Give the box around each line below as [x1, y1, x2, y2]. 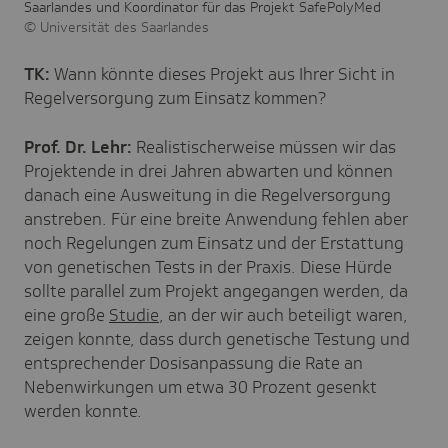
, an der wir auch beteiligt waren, [159, 303, 408, 326]
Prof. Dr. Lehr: [24, 135, 136, 158]
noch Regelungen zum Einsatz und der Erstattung [24, 231, 404, 254]
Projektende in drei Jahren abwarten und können [24, 159, 393, 182]
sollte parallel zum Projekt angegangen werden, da [24, 279, 408, 302]
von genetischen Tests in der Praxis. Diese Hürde [24, 255, 392, 278]
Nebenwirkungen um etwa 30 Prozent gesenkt [24, 375, 377, 398]
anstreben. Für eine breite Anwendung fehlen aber [24, 207, 408, 230]
